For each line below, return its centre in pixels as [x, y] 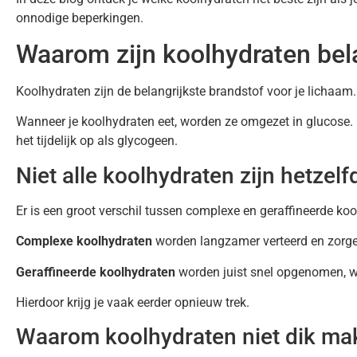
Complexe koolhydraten [84, 241]
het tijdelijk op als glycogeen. [97, 141]
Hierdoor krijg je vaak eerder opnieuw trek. [133, 302]
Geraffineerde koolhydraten [96, 272]
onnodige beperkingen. [80, 18]
